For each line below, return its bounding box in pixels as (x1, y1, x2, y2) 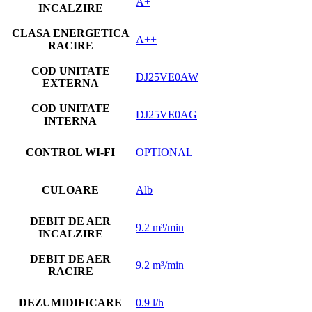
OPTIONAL (136, 146, 193, 158)
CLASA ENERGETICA (11, 27, 130, 39)
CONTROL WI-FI (26, 146, 115, 158)
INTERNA (44, 115, 97, 127)
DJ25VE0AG (136, 109, 197, 120)
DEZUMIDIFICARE (19, 297, 122, 309)
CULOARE (42, 184, 99, 196)
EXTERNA (42, 77, 99, 89)
